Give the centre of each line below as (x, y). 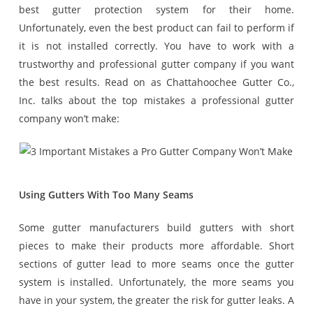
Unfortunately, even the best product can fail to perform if (156, 28)
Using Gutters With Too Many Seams (106, 195)
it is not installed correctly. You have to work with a (156, 46)
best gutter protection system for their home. (156, 9)
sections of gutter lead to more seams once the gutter (156, 264)
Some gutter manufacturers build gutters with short (156, 227)
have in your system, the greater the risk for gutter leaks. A (156, 300)
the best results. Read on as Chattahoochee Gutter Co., (156, 82)
